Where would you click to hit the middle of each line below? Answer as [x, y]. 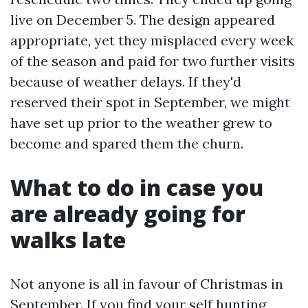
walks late [68, 240]
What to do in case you [137, 187]
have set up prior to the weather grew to [141, 123]
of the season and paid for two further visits [153, 61]
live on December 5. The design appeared [143, 20]
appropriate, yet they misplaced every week [152, 40]
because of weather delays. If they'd [126, 81]
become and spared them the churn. [127, 143]
